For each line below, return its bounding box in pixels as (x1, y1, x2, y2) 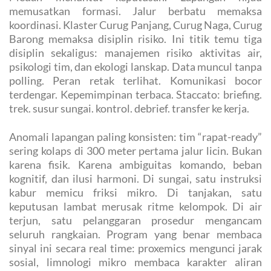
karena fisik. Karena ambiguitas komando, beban (9, 158, 262, 172)
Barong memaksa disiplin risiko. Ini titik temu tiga (9, 32, 262, 46)
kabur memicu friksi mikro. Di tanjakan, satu (9, 186, 262, 200)
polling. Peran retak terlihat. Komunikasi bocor (9, 74, 262, 88)
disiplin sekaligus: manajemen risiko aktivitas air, (9, 46, 262, 60)
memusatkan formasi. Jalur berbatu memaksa (9, 4, 262, 18)
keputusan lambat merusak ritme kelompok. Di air (9, 200, 262, 214)
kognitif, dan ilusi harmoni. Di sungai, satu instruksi (9, 172, 262, 186)
